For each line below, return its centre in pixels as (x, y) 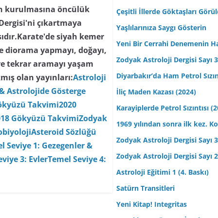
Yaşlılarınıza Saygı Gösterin (161, 28)
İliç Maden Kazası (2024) (156, 92)
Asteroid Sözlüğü (64, 132)
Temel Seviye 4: (77, 159)
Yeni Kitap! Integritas (152, 204)
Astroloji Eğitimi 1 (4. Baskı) (163, 172)
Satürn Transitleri (145, 188)
